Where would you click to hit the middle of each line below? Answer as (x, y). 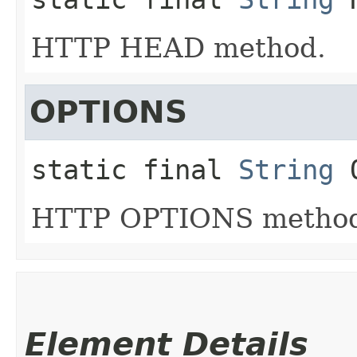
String (286, 170)
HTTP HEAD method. (178, 48)
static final (127, 170)
